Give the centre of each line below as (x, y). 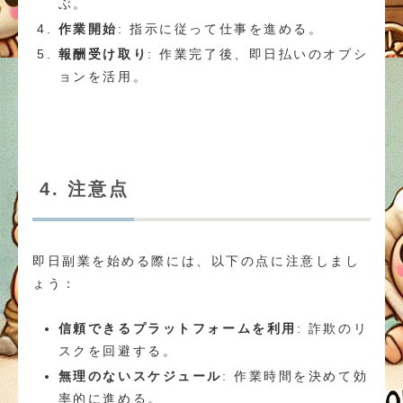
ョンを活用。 (103, 76)
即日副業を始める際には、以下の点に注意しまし (197, 260)
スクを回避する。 (118, 351)
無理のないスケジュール (140, 376)
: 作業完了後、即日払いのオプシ (258, 54)
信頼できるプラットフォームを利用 (177, 329)
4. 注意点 (85, 188)
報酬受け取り (103, 54)
